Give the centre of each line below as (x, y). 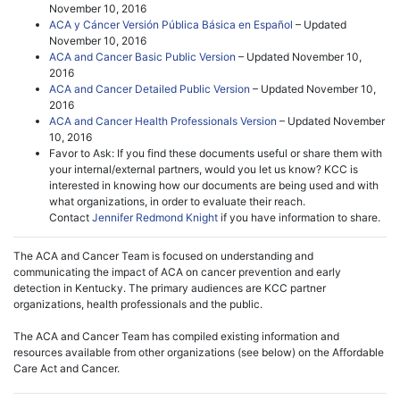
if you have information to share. (299, 217)
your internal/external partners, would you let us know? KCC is (204, 169)
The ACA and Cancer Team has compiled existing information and (176, 336)
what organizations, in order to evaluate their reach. (177, 201)
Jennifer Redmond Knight (155, 217)
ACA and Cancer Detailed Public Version (150, 88)
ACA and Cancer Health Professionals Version (163, 121)
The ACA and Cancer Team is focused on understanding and (163, 255)
